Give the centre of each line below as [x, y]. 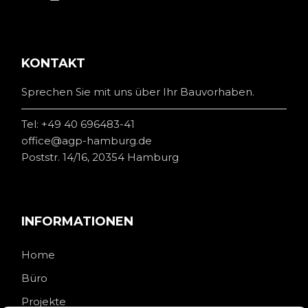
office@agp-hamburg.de [87, 141]
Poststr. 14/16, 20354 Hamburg [100, 157]
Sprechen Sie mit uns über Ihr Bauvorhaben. [138, 92]
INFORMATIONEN [78, 222]
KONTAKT [54, 64]
